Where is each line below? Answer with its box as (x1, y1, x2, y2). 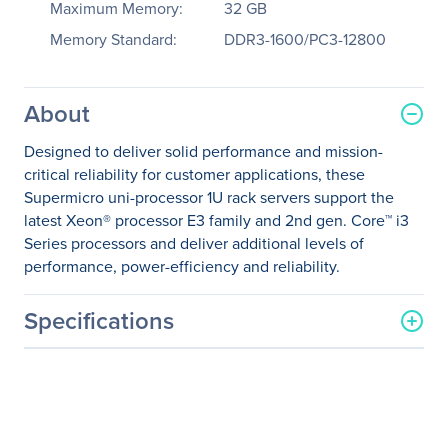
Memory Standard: (50, 28, 177, 51)
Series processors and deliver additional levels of (24, 232, 364, 255)
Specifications (24, 303, 174, 338)
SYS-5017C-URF (234, 419, 347, 442)
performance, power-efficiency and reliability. (24, 255, 340, 278)
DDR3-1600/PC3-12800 (224, 28, 386, 51)
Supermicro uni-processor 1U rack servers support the (24, 186, 394, 209)
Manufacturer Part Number (24, 419, 208, 442)
